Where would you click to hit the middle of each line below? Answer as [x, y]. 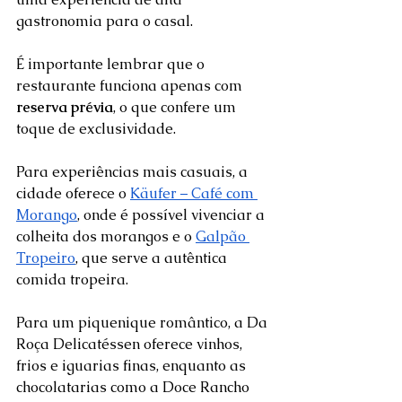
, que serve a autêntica [153, 258]
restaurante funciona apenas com [131, 86]
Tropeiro [46, 258]
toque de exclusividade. [100, 129]
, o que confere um [176, 108]
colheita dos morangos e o [106, 237]
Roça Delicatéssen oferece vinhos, [131, 345]
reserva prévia [65, 108]
